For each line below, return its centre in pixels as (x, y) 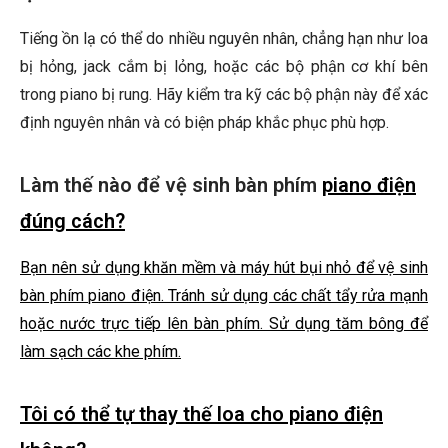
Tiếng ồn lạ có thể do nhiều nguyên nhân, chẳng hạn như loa (224, 39)
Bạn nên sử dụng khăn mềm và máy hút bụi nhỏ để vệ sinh (224, 268)
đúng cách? (72, 221)
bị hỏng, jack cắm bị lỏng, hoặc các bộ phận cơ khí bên (224, 67)
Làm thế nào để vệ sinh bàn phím (171, 185)
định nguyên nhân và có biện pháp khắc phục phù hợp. (204, 123)
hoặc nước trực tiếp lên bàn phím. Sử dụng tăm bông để (224, 324)
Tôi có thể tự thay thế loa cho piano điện (201, 414)
